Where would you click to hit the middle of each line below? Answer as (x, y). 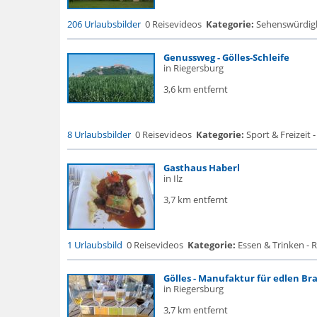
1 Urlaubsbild (94, 245)
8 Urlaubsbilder (99, 134)
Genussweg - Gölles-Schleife (226, 57)
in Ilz (173, 178)
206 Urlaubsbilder (104, 24)
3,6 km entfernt (195, 89)
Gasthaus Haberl (201, 168)
